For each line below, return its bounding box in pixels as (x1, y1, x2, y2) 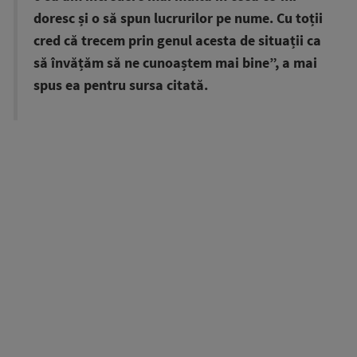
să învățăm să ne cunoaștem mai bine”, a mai (33, 53, 317, 72)
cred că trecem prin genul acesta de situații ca (33, 31, 321, 49)
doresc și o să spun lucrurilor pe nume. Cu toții (33, 9, 323, 27)
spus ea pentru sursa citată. (33, 76, 208, 94)
